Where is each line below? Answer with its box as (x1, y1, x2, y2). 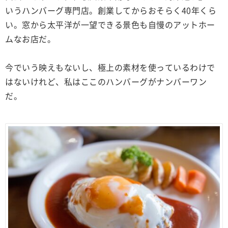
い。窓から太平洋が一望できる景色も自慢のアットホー (5, 18, 215, 31)
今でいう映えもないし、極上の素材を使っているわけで (5, 61, 215, 74)
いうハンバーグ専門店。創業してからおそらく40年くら (5, 4, 216, 17)
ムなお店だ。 (5, 33, 55, 45)
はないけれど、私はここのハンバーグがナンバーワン (5, 75, 207, 88)
